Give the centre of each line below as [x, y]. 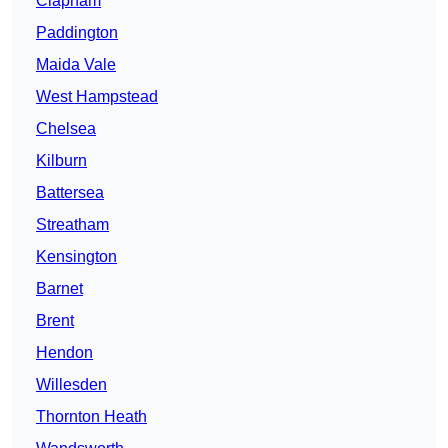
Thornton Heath [91, 417]
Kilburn [61, 161]
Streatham [72, 225]
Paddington [77, 33]
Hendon [64, 353]
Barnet [59, 289]
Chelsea [66, 129]
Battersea [70, 193]
